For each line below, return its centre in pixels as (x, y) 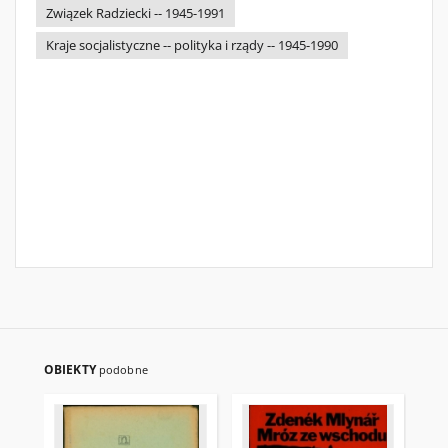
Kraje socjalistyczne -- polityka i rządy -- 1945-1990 (192, 45)
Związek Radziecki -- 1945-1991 (135, 13)
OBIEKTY (71, 369)
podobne (123, 369)
